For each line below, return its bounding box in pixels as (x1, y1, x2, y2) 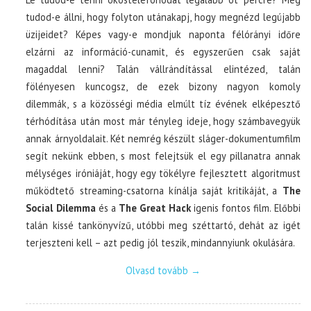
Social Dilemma (26, 201, 96, 215)
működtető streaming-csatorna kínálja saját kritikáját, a (26, 184, 283, 197)
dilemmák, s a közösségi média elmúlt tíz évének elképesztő (26, 97, 301, 110)
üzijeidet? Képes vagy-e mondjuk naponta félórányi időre (26, 28, 301, 41)
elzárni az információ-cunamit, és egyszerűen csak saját (26, 45, 301, 58)
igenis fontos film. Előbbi (191, 201, 301, 215)
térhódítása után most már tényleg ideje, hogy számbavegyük (26, 115, 301, 128)
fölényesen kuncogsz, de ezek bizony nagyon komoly (26, 80, 301, 93)
